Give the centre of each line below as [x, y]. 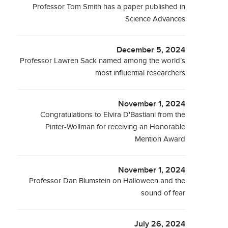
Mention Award [160, 139]
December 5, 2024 [151, 50]
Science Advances [155, 19]
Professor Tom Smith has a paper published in [109, 7]
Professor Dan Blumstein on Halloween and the [107, 181]
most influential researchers [140, 73]
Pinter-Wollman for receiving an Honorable [116, 127]
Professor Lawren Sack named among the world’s [103, 61]
